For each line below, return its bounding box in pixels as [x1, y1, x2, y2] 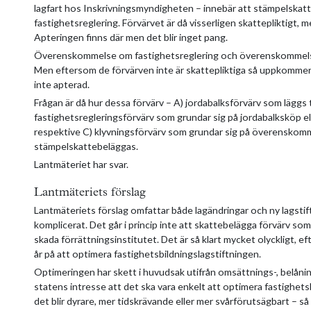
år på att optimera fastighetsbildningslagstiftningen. [34, 247, 261, 260]
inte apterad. [34, 78, 90, 90]
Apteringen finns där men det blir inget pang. [34, 31, 228, 43]
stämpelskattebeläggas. [34, 140, 138, 152]
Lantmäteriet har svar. [34, 158, 128, 170]
